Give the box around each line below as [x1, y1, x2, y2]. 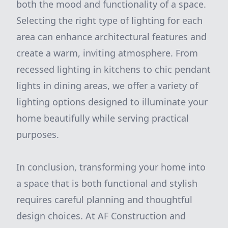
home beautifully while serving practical [16, 112, 189, 124]
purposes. [16, 128, 59, 140]
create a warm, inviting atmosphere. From [16, 47, 198, 59]
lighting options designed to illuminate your [16, 96, 208, 108]
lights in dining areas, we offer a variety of [16, 79, 198, 92]
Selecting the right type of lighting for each [16, 14, 203, 26]
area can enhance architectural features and [16, 31, 207, 43]
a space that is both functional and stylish [16, 177, 197, 189]
